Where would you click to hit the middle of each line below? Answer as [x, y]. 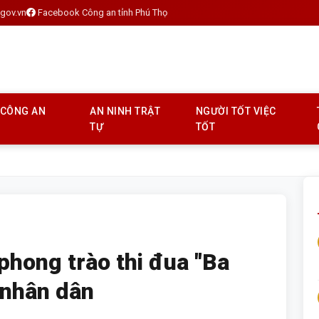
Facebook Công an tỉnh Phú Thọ [103, 12]
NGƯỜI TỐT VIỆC [236, 111]
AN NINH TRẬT [125, 111]
